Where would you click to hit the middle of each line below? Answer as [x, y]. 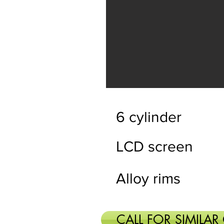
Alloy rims [148, 178]
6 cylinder [149, 117]
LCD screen [154, 146]
